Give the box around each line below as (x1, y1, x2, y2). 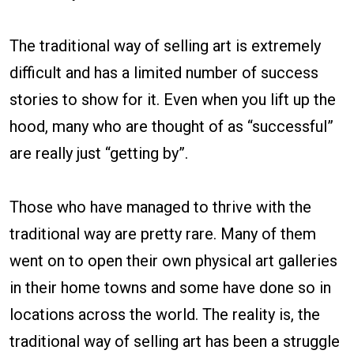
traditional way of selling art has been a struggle (9, 331, 340, 351)
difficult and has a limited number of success (9, 62, 318, 82)
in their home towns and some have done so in (9, 277, 331, 297)
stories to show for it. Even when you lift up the (9, 89, 336, 109)
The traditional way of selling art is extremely (9, 36, 321, 55)
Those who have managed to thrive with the (9, 197, 311, 217)
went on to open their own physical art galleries (9, 250, 337, 270)
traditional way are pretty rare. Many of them (9, 224, 316, 243)
